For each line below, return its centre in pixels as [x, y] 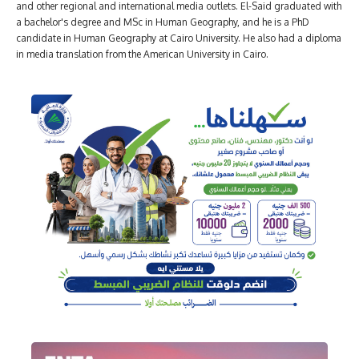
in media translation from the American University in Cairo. [142, 54]
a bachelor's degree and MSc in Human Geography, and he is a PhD [163, 22]
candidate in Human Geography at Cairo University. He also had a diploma [179, 38]
